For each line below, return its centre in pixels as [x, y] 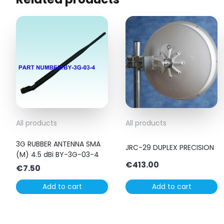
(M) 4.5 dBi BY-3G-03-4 [57, 155]
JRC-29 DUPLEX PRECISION [170, 148]
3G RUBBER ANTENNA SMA [58, 144]
